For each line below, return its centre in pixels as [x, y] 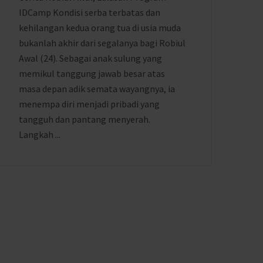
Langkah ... [40, 134]
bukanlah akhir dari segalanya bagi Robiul [102, 43]
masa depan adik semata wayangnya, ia [97, 89]
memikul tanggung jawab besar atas [92, 73]
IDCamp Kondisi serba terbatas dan [90, 12]
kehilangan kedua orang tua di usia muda [100, 28]
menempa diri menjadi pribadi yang [89, 104]
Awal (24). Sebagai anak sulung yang [90, 58]
